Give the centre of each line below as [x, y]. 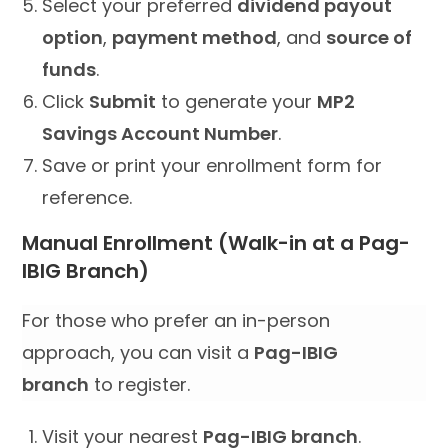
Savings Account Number [160, 133]
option [73, 37]
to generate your [237, 101]
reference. [87, 197]
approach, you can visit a [138, 352]
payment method [195, 37]
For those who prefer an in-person [176, 320]
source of [369, 37]
